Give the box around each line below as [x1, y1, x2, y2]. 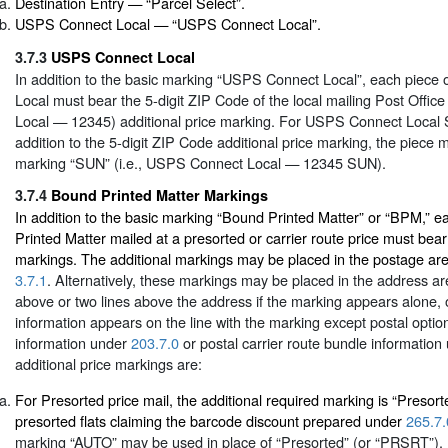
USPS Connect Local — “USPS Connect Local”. [15, 13, 321, 35]
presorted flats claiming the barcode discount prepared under [15, 409, 406, 431]
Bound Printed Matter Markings [51, 185, 268, 206]
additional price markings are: [15, 353, 202, 375]
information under [15, 332, 131, 354]
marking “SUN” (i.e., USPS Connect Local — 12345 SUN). [15, 151, 386, 173]
